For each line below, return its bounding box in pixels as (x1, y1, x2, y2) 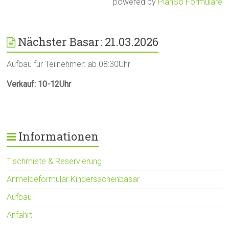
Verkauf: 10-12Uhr (7, 79, 72, 89)
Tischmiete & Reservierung (7, 156, 102, 166)
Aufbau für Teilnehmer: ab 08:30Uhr (7, 59, 131, 69)
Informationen (18, 128, 99, 144)
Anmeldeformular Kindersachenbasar (7, 174, 140, 184)
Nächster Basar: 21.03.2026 (18, 34, 159, 49)
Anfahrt (7, 210, 33, 220)
